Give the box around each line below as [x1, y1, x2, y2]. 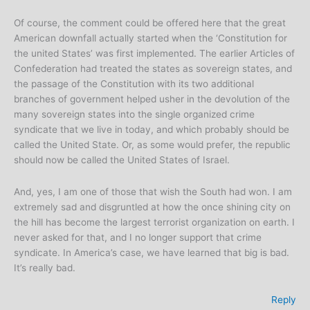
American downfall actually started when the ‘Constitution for [14, 32, 287, 44]
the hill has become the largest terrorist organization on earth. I [14, 216, 295, 228]
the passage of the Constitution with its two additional [14, 77, 254, 89]
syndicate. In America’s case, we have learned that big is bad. [14, 246, 289, 258]
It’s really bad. [14, 262, 75, 273]
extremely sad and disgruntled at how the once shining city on [14, 201, 291, 212]
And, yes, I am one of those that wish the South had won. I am [14, 185, 292, 197]
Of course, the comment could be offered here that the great [14, 17, 286, 28]
